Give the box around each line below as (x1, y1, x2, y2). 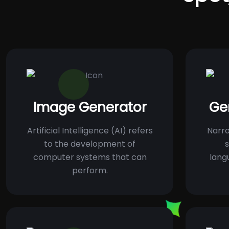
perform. (72, 165, 108, 177)
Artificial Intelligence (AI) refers (27, 125, 153, 137)
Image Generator (33, 98, 147, 117)
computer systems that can (33, 151, 147, 164)
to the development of (44, 138, 135, 150)
